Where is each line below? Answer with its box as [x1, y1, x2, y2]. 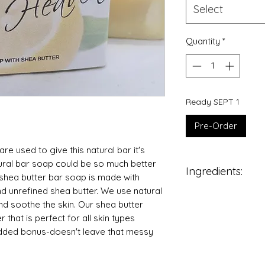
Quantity [186, 35, 220, 47]
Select [193, 2, 223, 16]
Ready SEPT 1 [186, 96, 240, 107]
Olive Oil [198, 203, 231, 215]
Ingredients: [186, 164, 243, 178]
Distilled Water [198, 230, 257, 241]
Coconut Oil [198, 190, 245, 202]
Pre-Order [195, 119, 237, 131]
